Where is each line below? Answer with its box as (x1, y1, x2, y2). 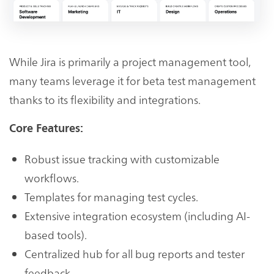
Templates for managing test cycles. (24, 188, 198, 204)
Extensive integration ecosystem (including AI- (24, 207, 250, 223)
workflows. (24, 169, 79, 185)
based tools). (24, 226, 87, 242)
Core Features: (9, 121, 83, 135)
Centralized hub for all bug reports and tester (24, 245, 245, 261)
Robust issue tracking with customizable (24, 150, 220, 166)
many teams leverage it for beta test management (9, 72, 256, 88)
